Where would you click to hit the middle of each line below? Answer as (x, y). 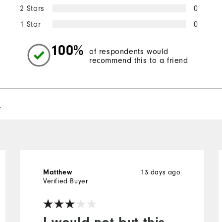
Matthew (57, 172)
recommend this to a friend (139, 61)
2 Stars (32, 8)
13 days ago (161, 172)
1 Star (30, 24)
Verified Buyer (65, 181)
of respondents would (129, 52)
